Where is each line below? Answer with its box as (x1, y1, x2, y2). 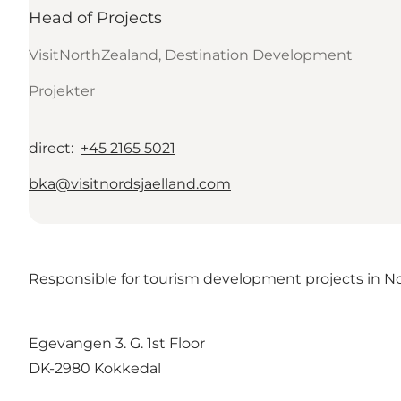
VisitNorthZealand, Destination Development (29, 46, 353, 64)
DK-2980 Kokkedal (29, 359, 161, 377)
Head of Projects (29, 7, 162, 28)
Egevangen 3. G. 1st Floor (29, 334, 205, 352)
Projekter (29, 81, 95, 99)
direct (29, 139, 71, 157)
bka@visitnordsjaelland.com (29, 175, 231, 192)
